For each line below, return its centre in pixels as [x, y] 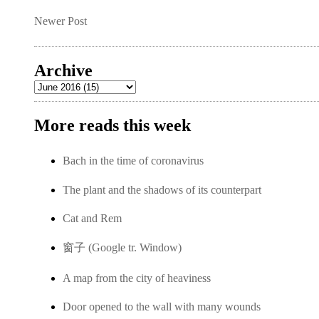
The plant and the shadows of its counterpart [162, 189]
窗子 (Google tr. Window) [122, 248]
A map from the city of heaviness [137, 278]
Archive [63, 70]
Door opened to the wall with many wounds [162, 307]
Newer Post [61, 21]
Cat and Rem [92, 218]
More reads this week [113, 125]
